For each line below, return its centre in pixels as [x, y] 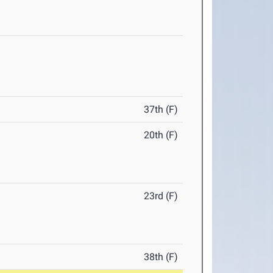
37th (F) [161, 110]
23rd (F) [161, 196]
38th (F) [161, 257]
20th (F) [161, 135]
